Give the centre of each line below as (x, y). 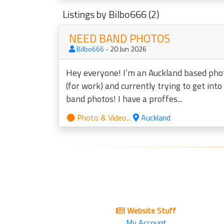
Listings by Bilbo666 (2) (111, 14)
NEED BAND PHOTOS (119, 38)
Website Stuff (150, 210)
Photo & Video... (103, 117)
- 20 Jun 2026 (125, 49)
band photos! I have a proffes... (124, 99)
